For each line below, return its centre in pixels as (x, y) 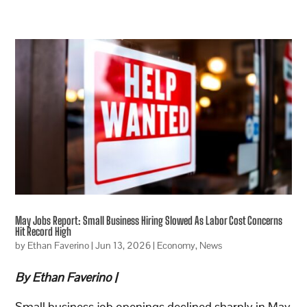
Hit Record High (44, 231)
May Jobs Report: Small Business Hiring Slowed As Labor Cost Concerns (149, 220)
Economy (176, 245)
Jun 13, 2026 (123, 245)
